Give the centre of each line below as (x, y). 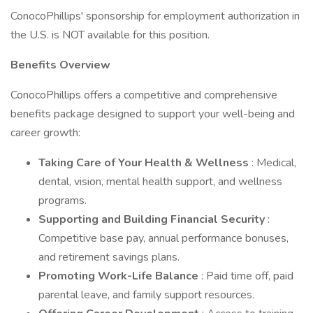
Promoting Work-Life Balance (120, 276)
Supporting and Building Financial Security (153, 219)
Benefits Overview (60, 65)
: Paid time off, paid (247, 276)
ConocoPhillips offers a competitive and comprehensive (144, 95)
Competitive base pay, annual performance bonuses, (163, 238)
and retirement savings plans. (109, 257)
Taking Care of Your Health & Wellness (145, 163)
